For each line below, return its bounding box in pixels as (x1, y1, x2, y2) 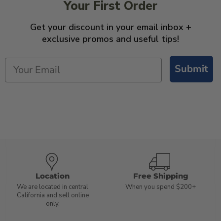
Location (36, 171, 70, 181)
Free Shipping (133, 171, 188, 181)
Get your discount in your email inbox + (30, 21, 191, 33)
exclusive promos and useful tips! (42, 33, 179, 45)
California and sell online (16, 190, 89, 200)
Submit (175, 62, 208, 75)
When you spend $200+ (125, 182, 196, 191)
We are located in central (17, 182, 88, 191)
